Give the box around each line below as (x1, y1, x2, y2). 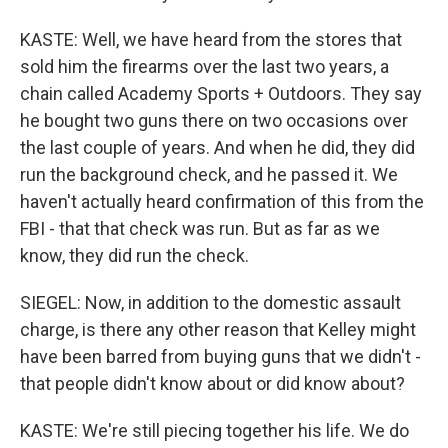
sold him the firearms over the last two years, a (20, 56, 389, 77)
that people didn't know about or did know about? (20, 373, 405, 394)
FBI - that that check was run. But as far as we (20, 218, 380, 239)
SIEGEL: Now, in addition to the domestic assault (20, 292, 401, 313)
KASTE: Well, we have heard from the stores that (20, 29, 402, 50)
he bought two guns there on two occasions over (20, 110, 408, 131)
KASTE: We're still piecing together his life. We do (20, 420, 409, 441)
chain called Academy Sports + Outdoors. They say (20, 83, 422, 104)
